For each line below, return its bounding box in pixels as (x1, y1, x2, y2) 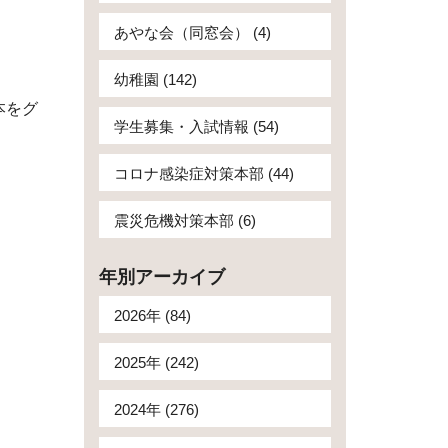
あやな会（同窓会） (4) (113, 24, 271, 41)
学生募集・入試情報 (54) (113, 118, 279, 135)
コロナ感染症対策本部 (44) (113, 165, 294, 182)
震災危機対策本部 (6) (113, 212, 256, 229)
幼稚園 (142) (113, 71, 197, 88)
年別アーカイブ (98, 267, 225, 287)
